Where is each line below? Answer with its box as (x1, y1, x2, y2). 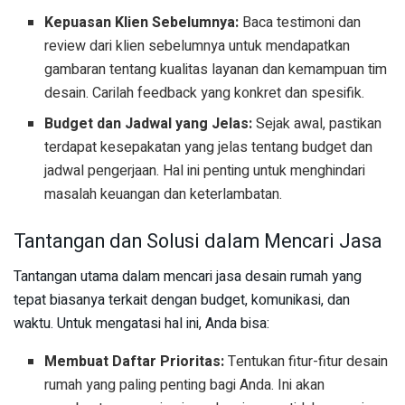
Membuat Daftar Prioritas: (44, 350, 225, 372)
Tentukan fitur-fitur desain (224, 350, 389, 372)
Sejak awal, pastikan (252, 113, 382, 136)
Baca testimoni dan (239, 12, 362, 34)
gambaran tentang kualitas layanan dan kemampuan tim (44, 59, 388, 81)
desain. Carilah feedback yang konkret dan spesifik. (44, 82, 365, 105)
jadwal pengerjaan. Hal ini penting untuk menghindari (44, 160, 366, 183)
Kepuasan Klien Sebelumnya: (44, 12, 240, 34)
